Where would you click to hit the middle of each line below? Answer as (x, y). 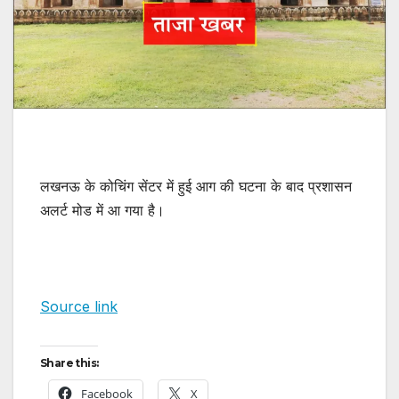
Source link (79, 306)
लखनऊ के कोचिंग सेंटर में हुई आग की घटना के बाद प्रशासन (196, 186)
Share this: (69, 362)
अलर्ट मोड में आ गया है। (102, 210)
